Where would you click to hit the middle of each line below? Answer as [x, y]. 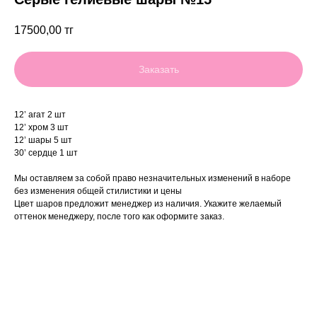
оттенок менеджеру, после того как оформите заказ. [119, 217]
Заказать [158, 70]
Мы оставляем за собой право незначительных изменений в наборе [152, 179]
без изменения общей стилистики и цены [98, 191]
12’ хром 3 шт [41, 128]
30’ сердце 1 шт [46, 153]
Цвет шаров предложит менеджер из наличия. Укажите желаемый [148, 204]
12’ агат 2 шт [40, 115]
